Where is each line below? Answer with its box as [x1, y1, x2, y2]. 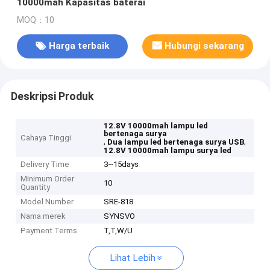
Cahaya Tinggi [20, 133, 72, 143]
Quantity [20, 183, 51, 192]
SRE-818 [104, 197, 134, 207]
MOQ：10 [16, 14, 54, 25]
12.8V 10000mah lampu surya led [104, 146, 232, 155]
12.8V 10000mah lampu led [104, 121, 209, 131]
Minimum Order [20, 174, 75, 184]
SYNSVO [104, 212, 136, 221]
